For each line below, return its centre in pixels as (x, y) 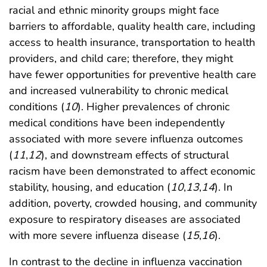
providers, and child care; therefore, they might (121, 58)
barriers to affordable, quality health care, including (132, 26)
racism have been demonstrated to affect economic (132, 171)
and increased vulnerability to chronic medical (119, 90)
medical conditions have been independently (117, 122)
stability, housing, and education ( (90, 187)
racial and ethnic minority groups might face (114, 10)
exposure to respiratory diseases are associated (125, 219)
